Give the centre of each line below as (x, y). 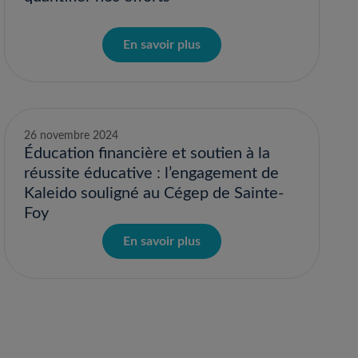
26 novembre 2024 (72, 136)
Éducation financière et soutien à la (147, 153)
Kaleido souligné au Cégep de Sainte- (154, 193)
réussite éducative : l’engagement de (152, 173)
